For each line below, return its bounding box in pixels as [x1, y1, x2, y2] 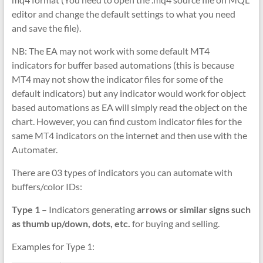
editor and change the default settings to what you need [11, 8, 235, 19]
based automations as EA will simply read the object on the [11, 101, 247, 113]
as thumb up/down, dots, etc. [11, 217, 132, 229]
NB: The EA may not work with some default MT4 [11, 45, 210, 56]
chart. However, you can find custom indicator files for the [11, 115, 242, 127]
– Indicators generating [39, 203, 137, 215]
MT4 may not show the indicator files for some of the [11, 73, 223, 85]
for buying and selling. [131, 217, 220, 229]
